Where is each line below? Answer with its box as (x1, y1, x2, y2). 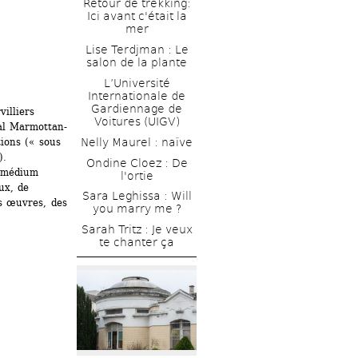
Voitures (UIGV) (93, 114, 180, 128)
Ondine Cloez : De (86, 156, 188, 169)
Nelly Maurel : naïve (81, 135, 193, 149)
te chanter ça (99, 236, 174, 249)
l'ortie (120, 169, 153, 182)
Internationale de (88, 89, 185, 102)
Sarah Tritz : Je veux (81, 223, 193, 237)
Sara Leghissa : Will (82, 189, 192, 203)
